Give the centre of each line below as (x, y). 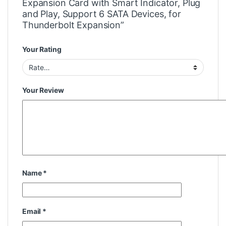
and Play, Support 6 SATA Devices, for (102, 14)
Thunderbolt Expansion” (73, 25)
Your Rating (42, 49)
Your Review (43, 90)
